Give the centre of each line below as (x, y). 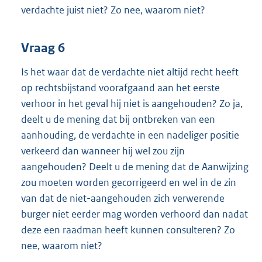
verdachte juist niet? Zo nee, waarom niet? (113, 10)
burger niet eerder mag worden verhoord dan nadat (135, 214)
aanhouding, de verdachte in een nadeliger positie (130, 135)
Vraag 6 (43, 48)
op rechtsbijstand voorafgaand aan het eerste (120, 88)
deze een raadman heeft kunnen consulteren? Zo (128, 230)
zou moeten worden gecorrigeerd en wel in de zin (129, 183)
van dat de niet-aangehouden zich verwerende (123, 199)
